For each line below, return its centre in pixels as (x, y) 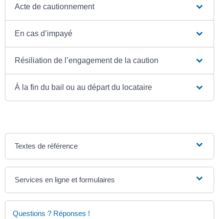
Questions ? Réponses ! (51, 214)
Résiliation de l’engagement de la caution (87, 61)
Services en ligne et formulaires (65, 180)
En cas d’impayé (44, 34)
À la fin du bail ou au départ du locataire (84, 88)
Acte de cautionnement (55, 7)
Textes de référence (46, 146)
